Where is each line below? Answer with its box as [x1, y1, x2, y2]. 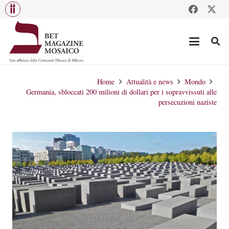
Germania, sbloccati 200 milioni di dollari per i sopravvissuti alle [26, 87, 217, 97]
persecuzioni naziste [158, 97, 217, 107]
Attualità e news [126, 77, 173, 86]
